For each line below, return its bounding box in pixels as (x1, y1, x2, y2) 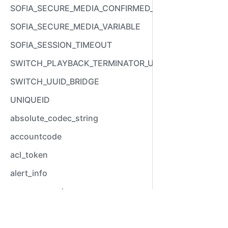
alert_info (10, 168, 47, 178)
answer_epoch (10, 186, 67, 196)
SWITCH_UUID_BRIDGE (10, 76, 99, 87)
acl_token (10, 150, 48, 160)
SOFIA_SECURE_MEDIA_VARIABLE (10, 21, 140, 32)
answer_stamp (10, 205, 67, 215)
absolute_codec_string (10, 113, 98, 123)
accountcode (10, 131, 62, 141)
